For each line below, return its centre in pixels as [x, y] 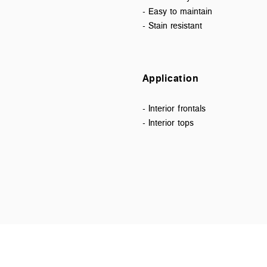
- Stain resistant [172, 25]
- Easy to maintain [177, 11]
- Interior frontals [174, 108]
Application [170, 78]
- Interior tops [168, 122]
